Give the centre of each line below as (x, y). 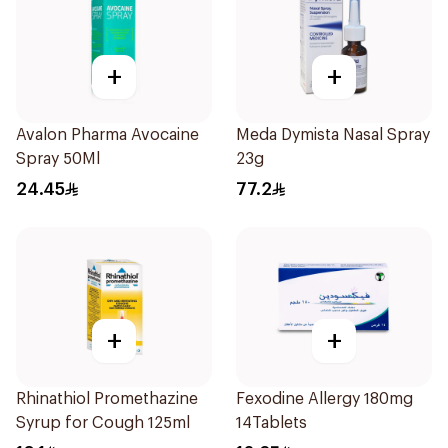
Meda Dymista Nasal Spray (333, 135)
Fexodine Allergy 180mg (324, 399)
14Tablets (271, 423)
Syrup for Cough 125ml (103, 423)
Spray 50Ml (58, 159)
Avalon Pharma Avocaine (107, 135)
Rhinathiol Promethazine (107, 399)
